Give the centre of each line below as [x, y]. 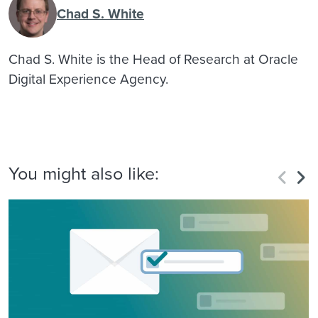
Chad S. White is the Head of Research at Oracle [153, 59]
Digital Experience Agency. [88, 79]
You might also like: [84, 173]
